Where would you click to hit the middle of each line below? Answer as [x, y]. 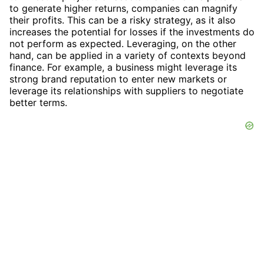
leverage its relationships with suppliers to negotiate [126, 90]
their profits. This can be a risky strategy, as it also [123, 20]
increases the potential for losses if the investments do [132, 32]
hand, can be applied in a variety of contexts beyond [128, 55]
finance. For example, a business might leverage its [123, 67]
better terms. [38, 102]
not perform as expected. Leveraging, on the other [123, 43]
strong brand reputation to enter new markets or [118, 79]
